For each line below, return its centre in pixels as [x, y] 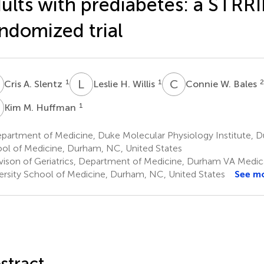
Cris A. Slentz [34, 84]
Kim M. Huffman [41, 107]
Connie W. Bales [222, 84]
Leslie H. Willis [125, 84]
